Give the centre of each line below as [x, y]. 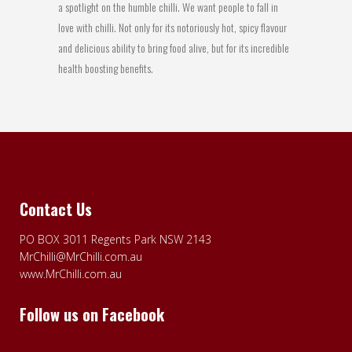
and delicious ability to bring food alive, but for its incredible [174, 47]
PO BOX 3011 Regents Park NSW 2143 [115, 239]
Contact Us [56, 209]
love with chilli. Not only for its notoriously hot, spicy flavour [172, 27]
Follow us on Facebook [92, 314]
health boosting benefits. [106, 68]
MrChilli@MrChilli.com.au [81, 256]
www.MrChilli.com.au [71, 273]
